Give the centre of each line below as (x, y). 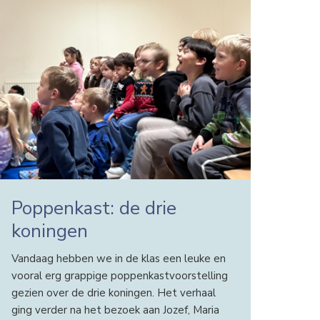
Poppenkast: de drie (94, 208)
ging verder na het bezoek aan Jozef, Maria (115, 310)
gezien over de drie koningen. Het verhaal (113, 292)
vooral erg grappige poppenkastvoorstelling (119, 275)
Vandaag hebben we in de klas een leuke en (118, 258)
